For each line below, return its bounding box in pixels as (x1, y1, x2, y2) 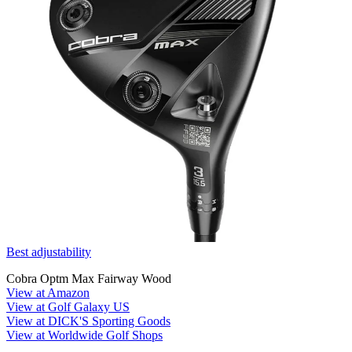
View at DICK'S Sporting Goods (6, 313, 170, 328)
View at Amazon (6, 285, 90, 299)
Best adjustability (6, 244, 91, 258)
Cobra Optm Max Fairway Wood (6, 271, 171, 285)
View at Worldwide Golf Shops (6, 328, 163, 342)
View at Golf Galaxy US (6, 299, 130, 313)
